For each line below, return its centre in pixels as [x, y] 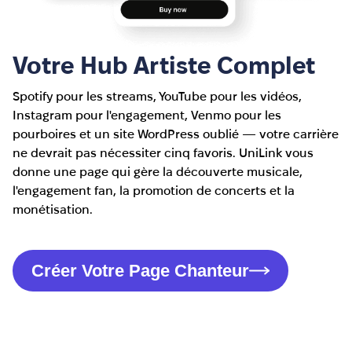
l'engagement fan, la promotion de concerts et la [154, 191]
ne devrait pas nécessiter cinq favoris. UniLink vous [163, 153]
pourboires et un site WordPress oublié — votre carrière [176, 134]
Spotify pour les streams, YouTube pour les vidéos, [157, 96]
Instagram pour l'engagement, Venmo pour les [147, 115]
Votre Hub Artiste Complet [164, 65]
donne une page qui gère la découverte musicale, [158, 172]
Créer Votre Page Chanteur [140, 271]
